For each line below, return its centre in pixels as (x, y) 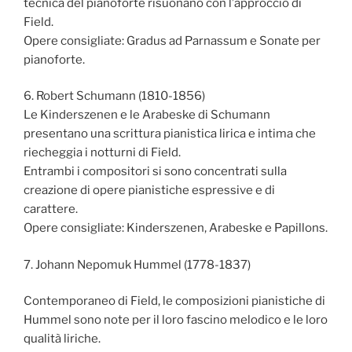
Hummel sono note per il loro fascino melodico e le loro (176, 320)
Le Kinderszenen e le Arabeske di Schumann (147, 115)
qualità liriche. (62, 339)
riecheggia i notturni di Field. (102, 153)
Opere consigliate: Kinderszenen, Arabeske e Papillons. (176, 228)
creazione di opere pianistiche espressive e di (149, 191)
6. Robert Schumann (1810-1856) (114, 96)
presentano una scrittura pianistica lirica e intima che (170, 134)
